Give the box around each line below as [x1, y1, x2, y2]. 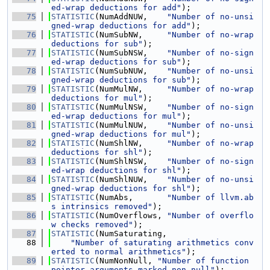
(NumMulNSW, [95, 102, 167, 111]
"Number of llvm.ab [167, 193, 254, 202]
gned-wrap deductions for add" [51, 21, 191, 30]
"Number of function [157, 256, 249, 265]
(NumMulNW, [95, 84, 167, 93]
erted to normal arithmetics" [51, 247, 186, 256]
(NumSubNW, [95, 30, 167, 39]
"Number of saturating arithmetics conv [71, 238, 254, 247]
